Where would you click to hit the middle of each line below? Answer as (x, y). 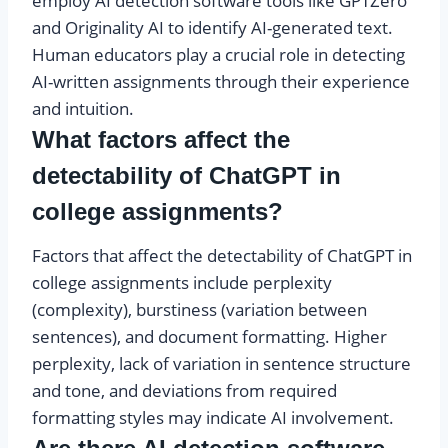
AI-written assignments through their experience (221, 82)
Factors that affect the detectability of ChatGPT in (222, 256)
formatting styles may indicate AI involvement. (213, 418)
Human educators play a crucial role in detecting (218, 55)
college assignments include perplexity (182, 283)
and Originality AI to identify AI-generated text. (212, 28)
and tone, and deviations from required (184, 391)
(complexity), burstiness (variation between (199, 310)
